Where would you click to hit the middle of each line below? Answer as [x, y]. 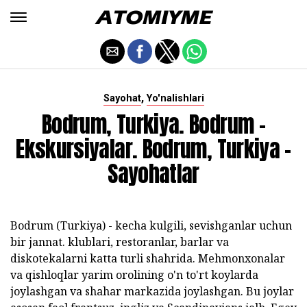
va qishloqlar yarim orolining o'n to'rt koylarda [134, 275]
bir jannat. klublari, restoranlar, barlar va [120, 242]
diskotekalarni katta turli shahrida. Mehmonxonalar [148, 258]
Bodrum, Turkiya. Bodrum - [153, 124]
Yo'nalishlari [175, 98]
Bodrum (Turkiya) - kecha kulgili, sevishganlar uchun [151, 225]
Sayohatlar [153, 174]
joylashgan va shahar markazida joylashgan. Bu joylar [152, 291]
